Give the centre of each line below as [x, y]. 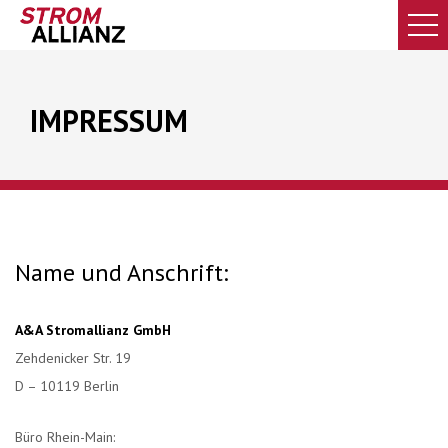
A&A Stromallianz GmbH [93, 330]
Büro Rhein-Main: [65, 437]
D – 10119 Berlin [67, 386]
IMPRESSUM [109, 120]
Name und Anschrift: [121, 272]
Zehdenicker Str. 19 [73, 358]
